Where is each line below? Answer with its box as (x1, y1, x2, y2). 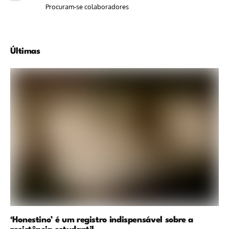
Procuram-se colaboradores (45, 3, 129, 11)
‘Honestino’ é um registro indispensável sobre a (10, 216, 194, 225)
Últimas (10, 47, 40, 56)
